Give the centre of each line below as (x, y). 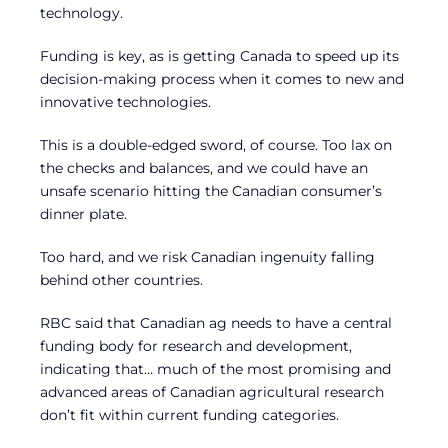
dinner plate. (83, 214)
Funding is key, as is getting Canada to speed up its (219, 56)
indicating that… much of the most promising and (215, 369)
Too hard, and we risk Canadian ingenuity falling (207, 257)
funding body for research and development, (196, 346)
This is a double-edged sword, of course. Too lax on (216, 145)
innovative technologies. (125, 102)
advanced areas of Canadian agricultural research (212, 392)
